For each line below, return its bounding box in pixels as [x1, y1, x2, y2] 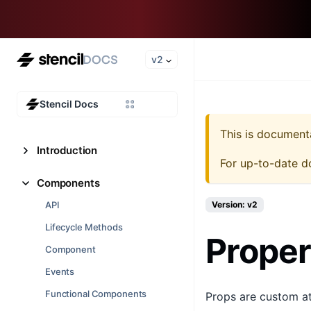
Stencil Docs [40, 98, 99, 110]
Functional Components [45, 288, 147, 299]
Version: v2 [212, 199, 258, 210]
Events [45, 266, 75, 277]
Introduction [37, 144, 98, 157]
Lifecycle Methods [45, 221, 123, 233]
